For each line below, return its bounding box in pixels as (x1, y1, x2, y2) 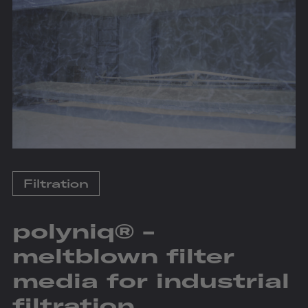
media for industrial (12, 267, 289, 294)
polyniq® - (12, 217, 155, 244)
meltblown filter (12, 242, 234, 269)
